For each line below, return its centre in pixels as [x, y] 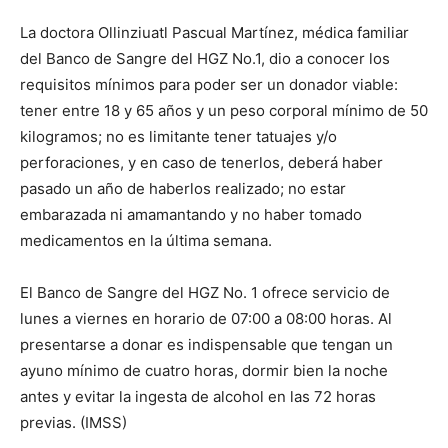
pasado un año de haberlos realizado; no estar [183, 188]
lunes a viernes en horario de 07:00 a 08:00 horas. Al [206, 318]
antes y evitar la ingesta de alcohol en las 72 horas [198, 396]
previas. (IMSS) [73, 422]
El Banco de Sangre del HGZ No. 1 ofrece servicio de [205, 292]
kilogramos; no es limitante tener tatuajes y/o [178, 136]
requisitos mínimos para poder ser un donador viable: [209, 84]
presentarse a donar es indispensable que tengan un [206, 344]
